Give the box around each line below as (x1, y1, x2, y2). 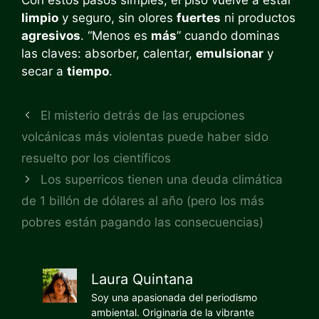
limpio (21, 10, 58, 25)
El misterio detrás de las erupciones (41, 108, 246, 122)
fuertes (177, 10, 221, 25)
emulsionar (196, 46, 263, 61)
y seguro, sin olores (58, 10, 177, 25)
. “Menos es (80, 28, 151, 43)
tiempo (67, 63, 109, 78)
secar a (21, 63, 67, 78)
